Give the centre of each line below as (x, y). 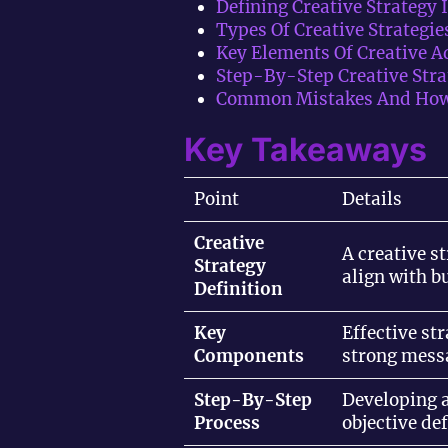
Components (249, 355)
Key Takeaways (305, 149)
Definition (238, 288)
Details (372, 198)
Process (227, 422)
